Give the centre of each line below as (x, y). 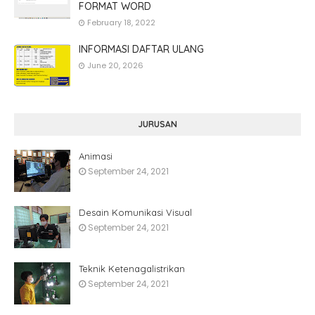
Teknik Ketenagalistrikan (132, 269)
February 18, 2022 (121, 22)
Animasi (96, 156)
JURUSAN (157, 124)
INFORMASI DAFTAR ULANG (141, 49)
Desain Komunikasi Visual (135, 212)
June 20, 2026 (115, 65)
